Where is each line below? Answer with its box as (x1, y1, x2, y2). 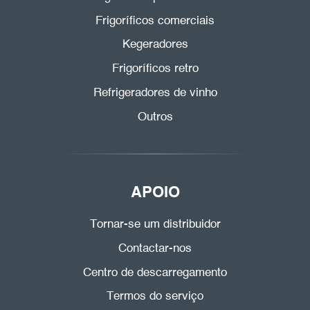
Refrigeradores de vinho (93, 86, 217, 99)
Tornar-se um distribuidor (89, 219, 221, 231)
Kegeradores (122, 39, 188, 51)
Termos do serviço (107, 291, 203, 303)
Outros (137, 111, 173, 123)
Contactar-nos (118, 242, 192, 255)
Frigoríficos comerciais (95, 15, 215, 27)
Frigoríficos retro (111, 63, 199, 75)
